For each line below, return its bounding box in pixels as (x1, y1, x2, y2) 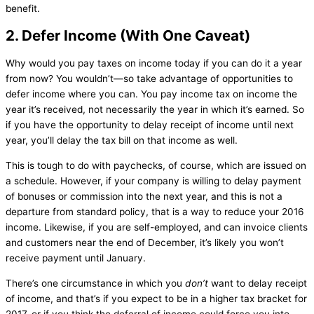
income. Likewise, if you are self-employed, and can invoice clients (6, 221, 308, 233)
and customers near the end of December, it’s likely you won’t (6, 236, 284, 248)
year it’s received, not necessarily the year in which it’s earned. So (6, 104, 304, 116)
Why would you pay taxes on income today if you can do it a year (6, 57, 302, 69)
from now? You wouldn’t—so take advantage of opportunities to (6, 73, 293, 85)
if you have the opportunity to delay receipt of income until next (6, 119, 294, 131)
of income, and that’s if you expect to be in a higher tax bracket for (6, 292, 307, 304)
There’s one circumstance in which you (6, 277, 185, 289)
